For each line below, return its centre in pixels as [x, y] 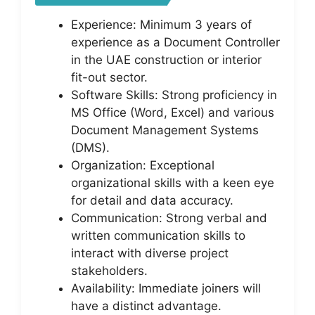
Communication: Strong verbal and [169, 218]
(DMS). [90, 147]
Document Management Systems [165, 130]
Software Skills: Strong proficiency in [174, 95]
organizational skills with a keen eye [173, 182]
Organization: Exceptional [143, 165]
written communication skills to [158, 235]
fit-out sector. [109, 77]
